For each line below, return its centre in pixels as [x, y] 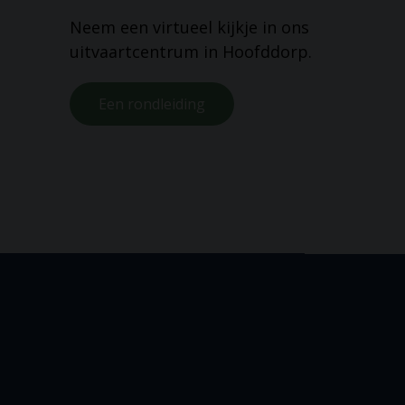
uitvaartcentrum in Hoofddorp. [191, 52]
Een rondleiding [152, 104]
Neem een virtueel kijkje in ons [111, 28]
